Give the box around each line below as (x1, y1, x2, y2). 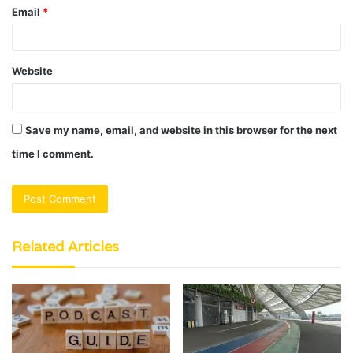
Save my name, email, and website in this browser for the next (25, 124, 337, 137)
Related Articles (12, 237, 119, 256)
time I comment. (12, 147, 94, 161)
